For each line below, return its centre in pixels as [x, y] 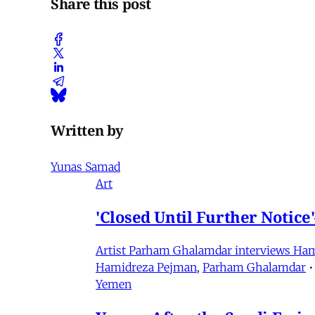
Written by [87, 130]
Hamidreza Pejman [146, 268]
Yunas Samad [85, 167]
